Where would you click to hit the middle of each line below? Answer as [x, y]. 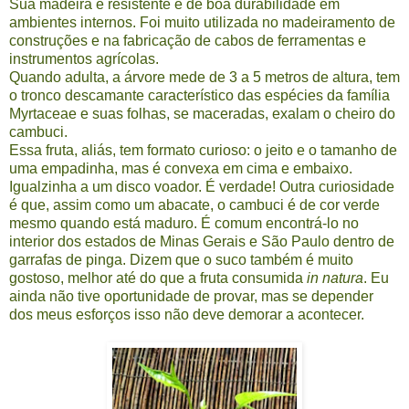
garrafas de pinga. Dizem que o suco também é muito [181, 259]
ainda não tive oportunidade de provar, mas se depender [191, 296]
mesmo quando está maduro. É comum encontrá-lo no [184, 223]
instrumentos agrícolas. [84, 58]
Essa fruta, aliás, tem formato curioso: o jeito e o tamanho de [203, 150]
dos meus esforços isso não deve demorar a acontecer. [187, 314]
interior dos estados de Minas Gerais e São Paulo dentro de [202, 241]
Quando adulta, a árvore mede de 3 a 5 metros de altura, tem [204, 77]
